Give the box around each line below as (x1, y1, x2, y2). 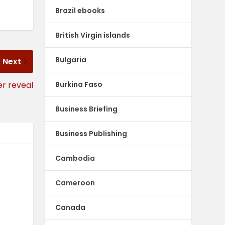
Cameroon (55, 177, 95, 188)
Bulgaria (55, 54, 87, 65)
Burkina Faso (55, 79, 103, 89)
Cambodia (55, 153, 95, 163)
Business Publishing (55, 128, 128, 139)
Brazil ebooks (55, 5, 105, 16)
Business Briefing (55, 103, 118, 114)
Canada (55, 202, 86, 212)
